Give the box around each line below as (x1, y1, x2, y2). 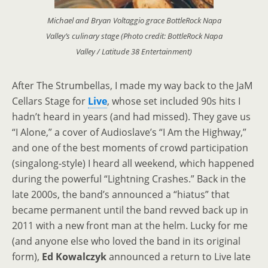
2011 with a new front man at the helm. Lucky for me (12, 219, 248, 233)
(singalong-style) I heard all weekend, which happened (12, 157, 254, 170)
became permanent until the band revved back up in (12, 203, 248, 217)
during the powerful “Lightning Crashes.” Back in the (12, 172, 246, 186)
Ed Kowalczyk (42, 250, 106, 264)
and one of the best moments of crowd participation (12, 141, 248, 155)
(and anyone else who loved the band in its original (12, 234, 240, 248)
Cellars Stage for (12, 95, 88, 108)
